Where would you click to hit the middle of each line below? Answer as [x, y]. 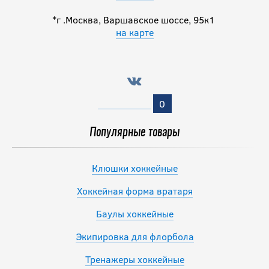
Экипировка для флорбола [134, 237]
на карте [134, 32]
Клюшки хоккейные [134, 168]
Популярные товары [134, 133]
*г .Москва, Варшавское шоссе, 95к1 [134, 19]
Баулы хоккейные [134, 214]
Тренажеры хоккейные [134, 259]
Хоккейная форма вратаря [134, 191]
